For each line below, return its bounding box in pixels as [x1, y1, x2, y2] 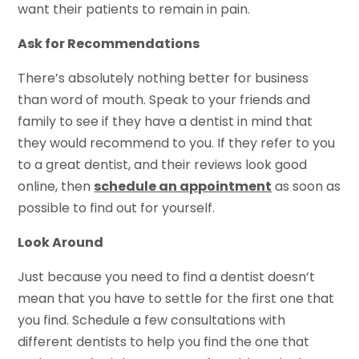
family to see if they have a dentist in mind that [18, 111, 313, 131]
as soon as [272, 176, 341, 196]
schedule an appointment [94, 176, 272, 196]
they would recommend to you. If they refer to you [18, 133, 336, 152]
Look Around [18, 232, 104, 252]
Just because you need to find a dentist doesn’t [18, 267, 316, 286]
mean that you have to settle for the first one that [18, 288, 335, 308]
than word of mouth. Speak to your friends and [18, 90, 311, 109]
